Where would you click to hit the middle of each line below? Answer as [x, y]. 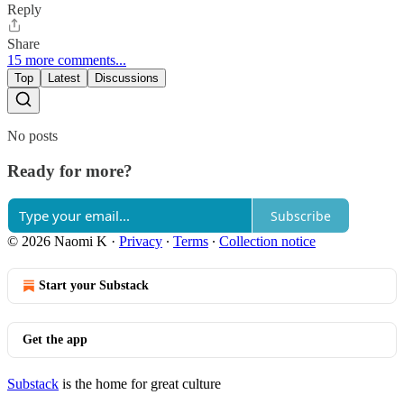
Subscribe [301, 216]
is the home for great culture [140, 384]
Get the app [55, 340]
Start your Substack [94, 286]
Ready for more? [70, 170]
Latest [64, 78]
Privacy [141, 242]
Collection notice [267, 242]
